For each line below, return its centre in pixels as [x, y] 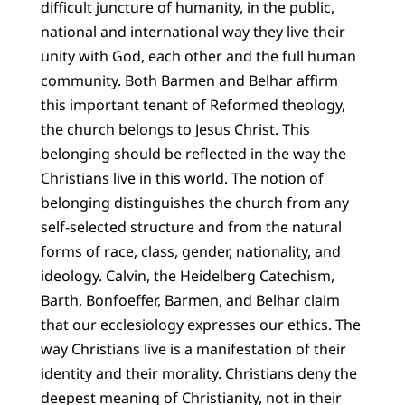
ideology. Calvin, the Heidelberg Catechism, [187, 276]
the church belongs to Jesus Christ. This [175, 130]
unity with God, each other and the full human [198, 57]
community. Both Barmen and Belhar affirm [189, 81]
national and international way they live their [193, 32]
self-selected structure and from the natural [191, 227]
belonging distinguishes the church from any [194, 203]
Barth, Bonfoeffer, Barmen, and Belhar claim [190, 301]
